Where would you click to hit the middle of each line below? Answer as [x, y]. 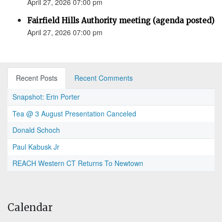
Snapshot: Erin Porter [46, 97]
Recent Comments [104, 78]
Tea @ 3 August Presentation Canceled [74, 114]
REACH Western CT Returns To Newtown [78, 163]
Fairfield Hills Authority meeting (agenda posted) [121, 21]
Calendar [30, 208]
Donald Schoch [36, 130]
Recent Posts [37, 78]
